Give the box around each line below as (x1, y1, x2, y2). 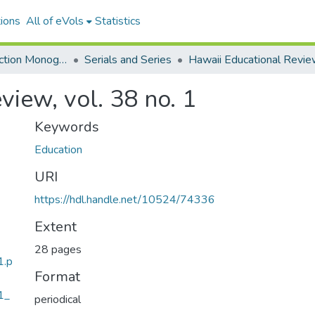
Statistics (94, 13, 141, 29)
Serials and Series (84, 52, 172, 67)
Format (34, 267, 80, 286)
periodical (34, 292, 81, 307)
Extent (34, 217, 77, 236)
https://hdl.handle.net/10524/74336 (34, 192, 215, 207)
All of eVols (25, 13, 84, 29)
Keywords (34, 117, 99, 136)
